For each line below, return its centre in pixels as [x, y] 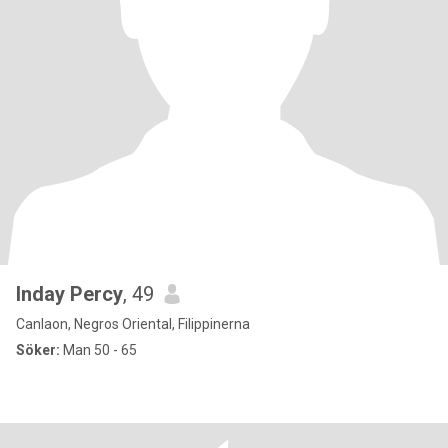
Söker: [38, 350]
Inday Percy [69, 294]
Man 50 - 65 [98, 350]
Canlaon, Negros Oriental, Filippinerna [133, 324]
